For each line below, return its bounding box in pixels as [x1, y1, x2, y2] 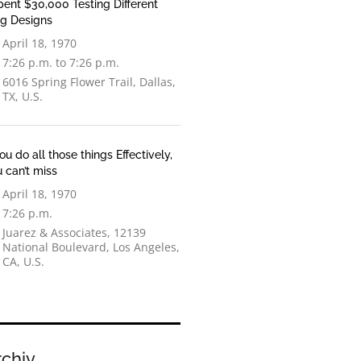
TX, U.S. [2, 89, 43, 104]
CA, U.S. [2, 254, 44, 269]
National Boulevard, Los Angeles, [2, 239, 180, 255]
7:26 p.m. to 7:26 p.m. [2, 55, 119, 70]
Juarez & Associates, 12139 [2, 225, 146, 240]
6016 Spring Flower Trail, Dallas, [2, 74, 176, 89]
